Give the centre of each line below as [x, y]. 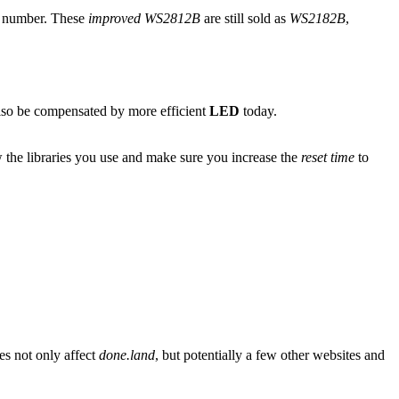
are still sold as [245, 19]
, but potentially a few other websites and [270, 354]
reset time [328, 158]
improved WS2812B [144, 19]
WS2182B [318, 19]
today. [258, 111]
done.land [127, 354]
